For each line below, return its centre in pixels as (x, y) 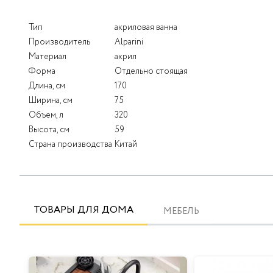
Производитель (59, 42)
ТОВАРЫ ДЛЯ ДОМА (83, 210)
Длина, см (47, 86)
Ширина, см (51, 101)
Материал (48, 57)
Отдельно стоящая (151, 72)
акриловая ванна (146, 28)
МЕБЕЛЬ (181, 212)
